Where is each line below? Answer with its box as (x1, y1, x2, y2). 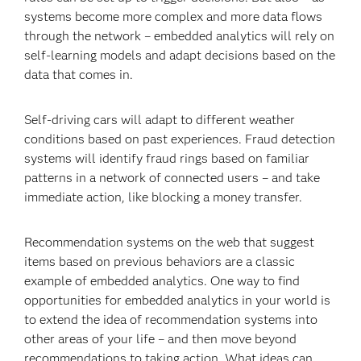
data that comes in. (24, 67, 134, 82)
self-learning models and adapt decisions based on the (24, 48, 336, 63)
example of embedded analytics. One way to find (24, 273, 301, 288)
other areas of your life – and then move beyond (24, 331, 297, 346)
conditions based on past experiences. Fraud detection (24, 131, 336, 147)
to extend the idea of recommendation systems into (24, 312, 318, 327)
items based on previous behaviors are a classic (24, 254, 296, 269)
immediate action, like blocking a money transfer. (24, 189, 306, 205)
